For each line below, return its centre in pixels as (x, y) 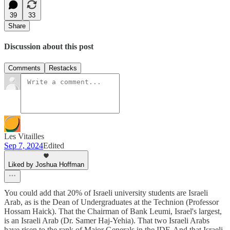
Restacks (63, 68)
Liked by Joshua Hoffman (46, 164)
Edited (54, 145)
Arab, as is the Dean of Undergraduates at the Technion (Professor (111, 202)
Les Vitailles (24, 136)
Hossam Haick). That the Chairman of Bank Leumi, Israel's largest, (113, 211)
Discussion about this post (49, 47)
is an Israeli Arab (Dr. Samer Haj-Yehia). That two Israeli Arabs (107, 220)
